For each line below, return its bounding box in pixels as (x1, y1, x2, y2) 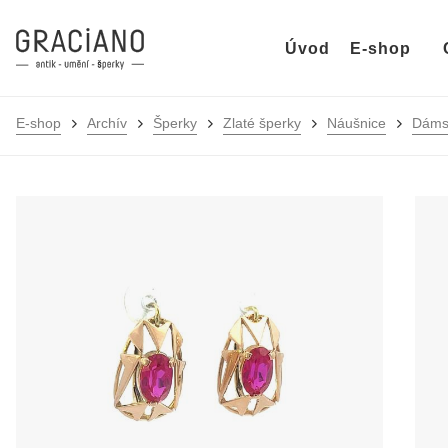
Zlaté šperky (223, 115, 301, 131)
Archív (87, 115, 127, 131)
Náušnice (327, 115, 386, 131)
